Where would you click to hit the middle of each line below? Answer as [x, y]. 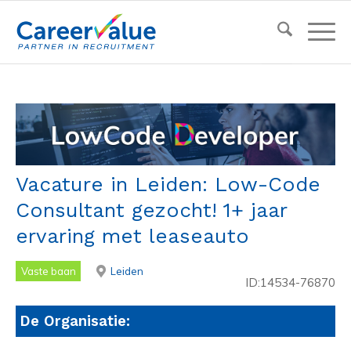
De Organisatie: [75, 322]
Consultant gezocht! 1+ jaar [151, 210]
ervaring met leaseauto [132, 236]
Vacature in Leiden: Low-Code [168, 185]
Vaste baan [48, 271]
